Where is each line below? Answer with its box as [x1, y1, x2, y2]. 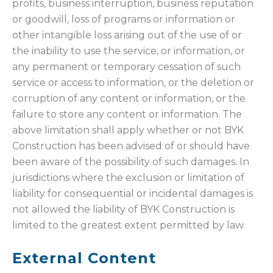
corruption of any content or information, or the [12, 93, 246, 105]
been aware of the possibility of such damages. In [12, 156, 249, 168]
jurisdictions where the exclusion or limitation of [12, 172, 244, 184]
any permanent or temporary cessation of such [12, 61, 241, 73]
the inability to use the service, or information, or [12, 45, 245, 57]
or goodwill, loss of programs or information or [12, 13, 235, 26]
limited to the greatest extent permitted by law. [12, 219, 245, 232]
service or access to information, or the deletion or [12, 77, 254, 89]
